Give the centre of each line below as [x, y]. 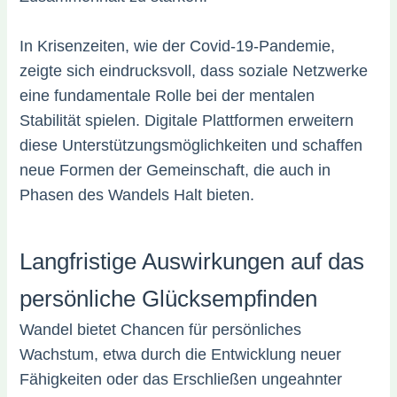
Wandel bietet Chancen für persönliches [161, 330]
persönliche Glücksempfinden [169, 299]
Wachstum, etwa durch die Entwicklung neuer [181, 355]
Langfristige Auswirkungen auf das [192, 262]
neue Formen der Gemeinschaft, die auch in [175, 171]
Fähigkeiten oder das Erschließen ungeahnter [181, 380]
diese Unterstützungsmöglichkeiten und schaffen [191, 146]
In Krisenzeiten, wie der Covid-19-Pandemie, [178, 47]
